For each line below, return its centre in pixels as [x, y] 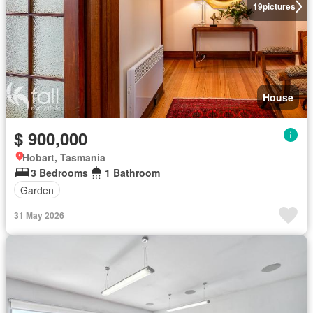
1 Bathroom [132, 173]
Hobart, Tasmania [64, 157]
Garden [37, 190]
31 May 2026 [39, 215]
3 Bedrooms [59, 173]
